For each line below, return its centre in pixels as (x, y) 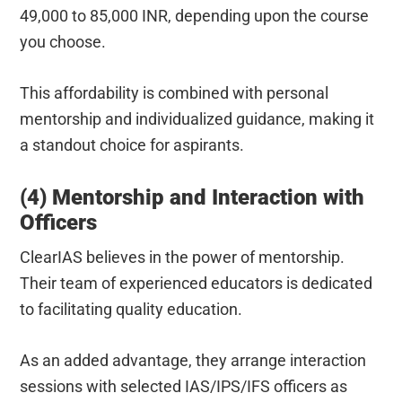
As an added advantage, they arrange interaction (193, 360)
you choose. (63, 41)
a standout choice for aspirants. (132, 144)
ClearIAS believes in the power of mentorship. (183, 257)
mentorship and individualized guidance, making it (197, 118)
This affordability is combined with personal (175, 92)
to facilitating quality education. (131, 309)
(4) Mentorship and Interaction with (192, 197)
